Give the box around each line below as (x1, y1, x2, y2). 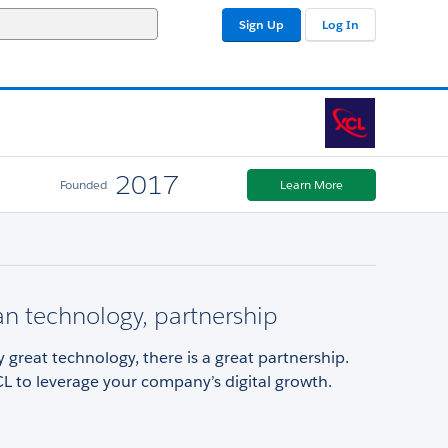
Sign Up (239, 16, 284, 33)
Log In (322, 16, 359, 33)
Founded (59, 175, 107, 193)
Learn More (280, 175, 343, 193)
